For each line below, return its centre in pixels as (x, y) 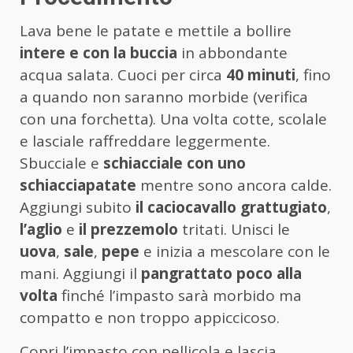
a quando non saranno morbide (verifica (164, 97)
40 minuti (261, 74)
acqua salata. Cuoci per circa (123, 74)
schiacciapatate (78, 185)
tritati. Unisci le (234, 229)
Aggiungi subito (78, 207)
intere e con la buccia (98, 52)
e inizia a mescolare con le (235, 251)
